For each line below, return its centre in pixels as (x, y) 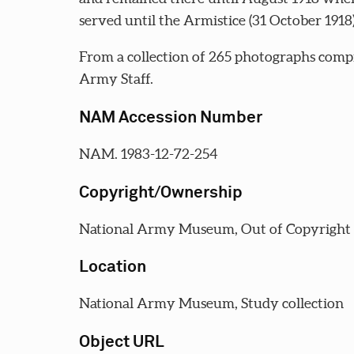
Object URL (121, 343)
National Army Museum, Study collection (211, 303)
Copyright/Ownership (160, 192)
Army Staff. (116, 79)
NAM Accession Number (170, 118)
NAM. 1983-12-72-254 (148, 154)
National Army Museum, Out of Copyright (215, 228)
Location (112, 267)
